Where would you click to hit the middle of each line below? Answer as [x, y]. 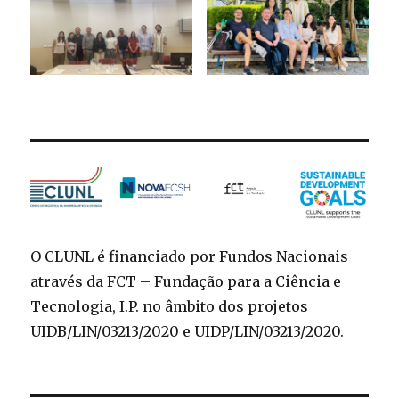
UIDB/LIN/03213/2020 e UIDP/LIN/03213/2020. [187, 332]
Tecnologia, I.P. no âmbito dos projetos [170, 307]
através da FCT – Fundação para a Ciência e [186, 282]
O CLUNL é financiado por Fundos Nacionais [190, 257]
